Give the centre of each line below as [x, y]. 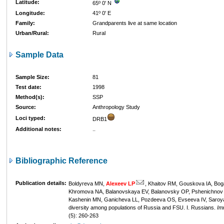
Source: [26, 107]
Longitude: [30, 13]
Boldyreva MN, [87, 183]
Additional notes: [38, 129]
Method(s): [30, 97]
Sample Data [38, 55]
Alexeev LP [120, 183]
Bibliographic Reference [60, 161]
